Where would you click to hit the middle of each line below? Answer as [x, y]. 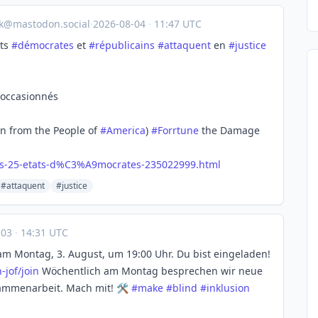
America [126, 130]
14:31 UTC [43, 232]
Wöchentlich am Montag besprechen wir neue [151, 271]
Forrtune [178, 130]
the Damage [229, 130]
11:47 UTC [176, 24]
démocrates [46, 45]
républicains [125, 45]
